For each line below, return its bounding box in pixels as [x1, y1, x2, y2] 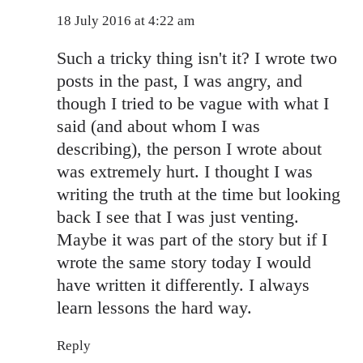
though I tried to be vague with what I [57, 92, 329, 113]
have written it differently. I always [57, 274, 310, 295]
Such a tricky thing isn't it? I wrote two [57, 47, 337, 68]
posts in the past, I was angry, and [57, 70, 302, 91]
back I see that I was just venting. [57, 206, 299, 227]
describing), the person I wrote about [57, 138, 322, 159]
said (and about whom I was [57, 115, 260, 136]
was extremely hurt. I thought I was [57, 160, 313, 181]
